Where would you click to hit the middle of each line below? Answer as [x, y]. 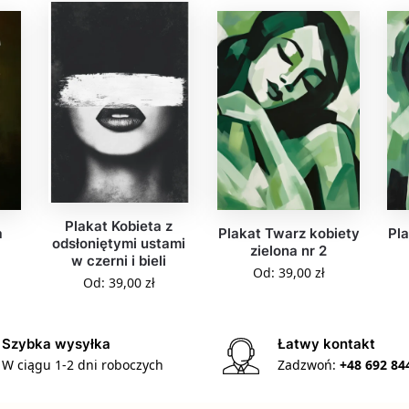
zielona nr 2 [289, 251]
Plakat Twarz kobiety [288, 234]
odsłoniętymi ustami [119, 244]
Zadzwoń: [309, 364]
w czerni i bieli [119, 261]
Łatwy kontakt [326, 344]
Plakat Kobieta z [119, 226]
